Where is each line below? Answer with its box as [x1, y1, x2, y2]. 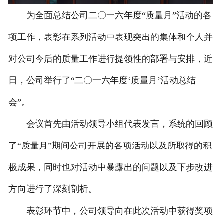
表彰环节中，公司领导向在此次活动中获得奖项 [8, 206, 213, 216]
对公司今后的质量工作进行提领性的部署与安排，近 [8, 54, 213, 64]
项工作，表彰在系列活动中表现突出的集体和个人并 [8, 32, 213, 42]
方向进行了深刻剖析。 [8, 184, 97, 194]
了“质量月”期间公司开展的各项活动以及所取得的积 [8, 141, 212, 151]
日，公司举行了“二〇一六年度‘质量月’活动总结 [8, 75, 196, 86]
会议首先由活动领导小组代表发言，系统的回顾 [8, 119, 213, 129]
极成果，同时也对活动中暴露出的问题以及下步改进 [8, 162, 213, 173]
